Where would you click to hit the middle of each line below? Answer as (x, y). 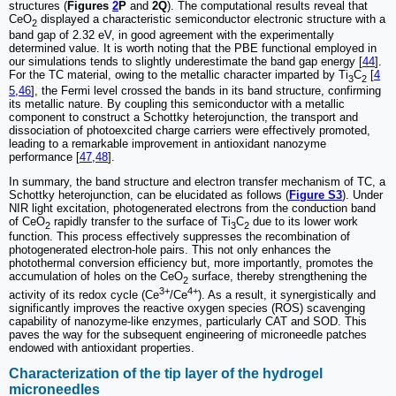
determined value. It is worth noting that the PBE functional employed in (193, 48)
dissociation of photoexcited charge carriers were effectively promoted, (190, 130)
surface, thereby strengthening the (278, 277)
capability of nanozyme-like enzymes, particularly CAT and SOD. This (188, 322)
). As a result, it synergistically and (287, 295)
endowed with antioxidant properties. (102, 348)
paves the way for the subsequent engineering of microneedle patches (188, 335)
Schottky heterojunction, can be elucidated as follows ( (149, 194)
